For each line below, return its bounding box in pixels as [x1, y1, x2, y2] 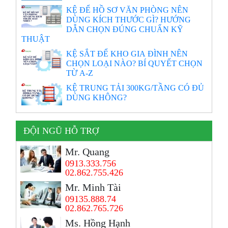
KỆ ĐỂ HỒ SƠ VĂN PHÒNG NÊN [66, 6, 189, 14]
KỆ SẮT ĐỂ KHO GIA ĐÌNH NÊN [66, 49, 188, 58]
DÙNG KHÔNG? [66, 93, 127, 101]
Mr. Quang [65, 147, 110, 157]
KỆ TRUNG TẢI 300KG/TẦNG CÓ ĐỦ [66, 83, 205, 92]
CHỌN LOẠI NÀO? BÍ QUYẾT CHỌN [66, 59, 203, 67]
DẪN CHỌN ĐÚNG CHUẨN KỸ [66, 25, 184, 33]
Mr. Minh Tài [65, 182, 122, 192]
